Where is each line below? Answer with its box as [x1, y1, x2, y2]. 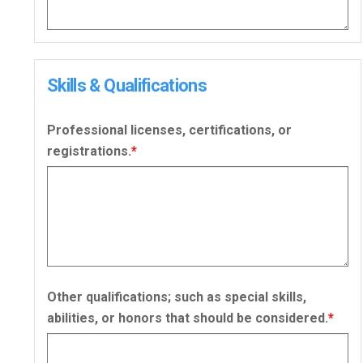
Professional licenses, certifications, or [47, 122, 292, 139]
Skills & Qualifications [47, 75, 207, 96]
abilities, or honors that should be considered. [47, 310, 328, 327]
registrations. [47, 143, 131, 160]
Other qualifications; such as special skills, [47, 289, 306, 305]
